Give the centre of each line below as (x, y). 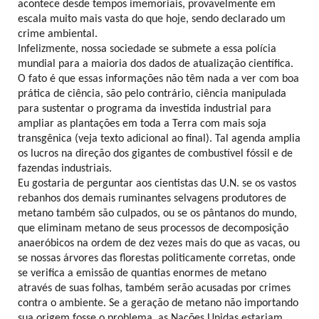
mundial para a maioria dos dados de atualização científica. (156, 64)
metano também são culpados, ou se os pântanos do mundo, (157, 213)
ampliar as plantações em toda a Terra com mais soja (142, 124)
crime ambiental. (58, 34)
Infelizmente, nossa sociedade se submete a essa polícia (147, 49)
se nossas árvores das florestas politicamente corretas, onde (157, 258)
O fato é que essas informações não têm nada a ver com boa (158, 79)
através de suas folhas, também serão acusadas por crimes (154, 288)
